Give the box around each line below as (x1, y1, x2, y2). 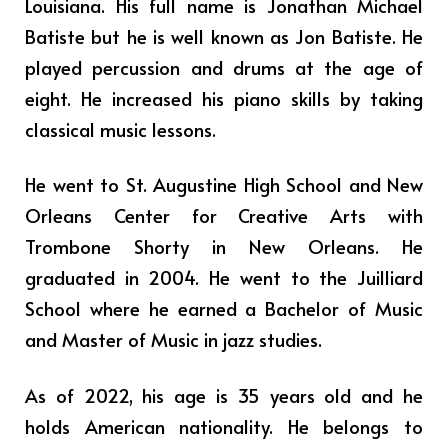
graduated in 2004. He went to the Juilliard (25, 264, 423, 291)
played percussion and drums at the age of (25, 53, 423, 80)
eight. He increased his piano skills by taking (25, 84, 423, 111)
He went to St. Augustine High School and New (25, 171, 423, 198)
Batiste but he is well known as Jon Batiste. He (25, 22, 423, 49)
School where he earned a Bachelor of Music (25, 295, 423, 322)
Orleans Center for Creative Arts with (25, 202, 423, 229)
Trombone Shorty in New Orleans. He (25, 233, 423, 260)
